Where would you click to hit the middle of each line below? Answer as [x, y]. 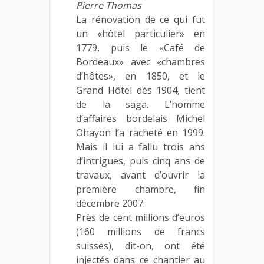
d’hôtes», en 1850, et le [141, 76]
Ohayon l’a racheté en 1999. [141, 132]
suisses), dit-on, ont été [141, 245]
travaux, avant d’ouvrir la [141, 175]
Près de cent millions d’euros [141, 217]
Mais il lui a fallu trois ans [141, 146]
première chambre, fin [141, 189]
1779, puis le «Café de [141, 47]
